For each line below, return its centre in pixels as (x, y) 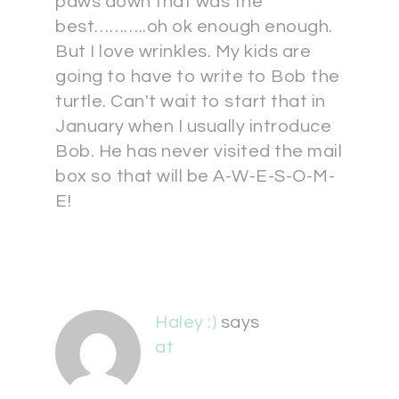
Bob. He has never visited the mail (199, 152)
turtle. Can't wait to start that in (191, 102)
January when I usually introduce (193, 127)
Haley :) (186, 323)
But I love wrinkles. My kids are (183, 52)
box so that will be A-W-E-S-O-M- (195, 177)
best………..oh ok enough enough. (194, 27)
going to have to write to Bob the (198, 77)
